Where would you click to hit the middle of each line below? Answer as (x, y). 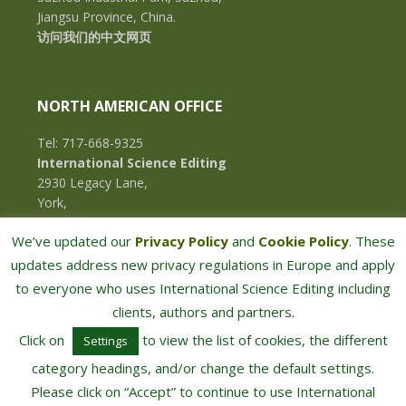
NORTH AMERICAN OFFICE (129, 106)
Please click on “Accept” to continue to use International (203, 391)
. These (372, 242)
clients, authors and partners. (203, 312)
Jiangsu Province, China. (106, 17)
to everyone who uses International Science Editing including (203, 289)
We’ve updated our (73, 242)
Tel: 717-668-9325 (90, 143)
